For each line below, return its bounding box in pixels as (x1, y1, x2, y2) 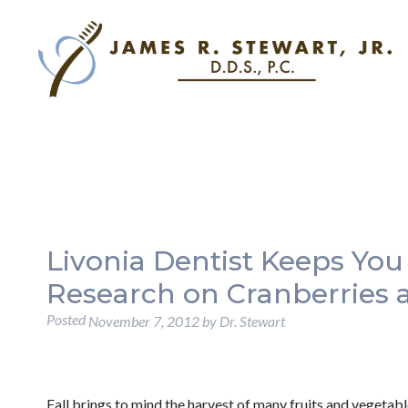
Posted (46, 311, 88, 328)
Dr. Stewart (219, 312, 285, 331)
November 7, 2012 (87, 312, 199, 331)
